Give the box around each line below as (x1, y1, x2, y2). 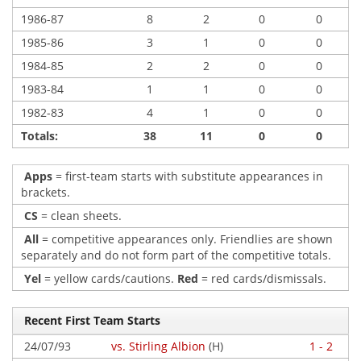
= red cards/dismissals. (198, 271, 326, 286)
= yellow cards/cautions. (41, 271, 177, 286)
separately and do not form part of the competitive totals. (21, 247, 331, 263)
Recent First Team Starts (21, 313, 160, 328)
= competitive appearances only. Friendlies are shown (39, 231, 333, 247)
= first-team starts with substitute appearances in (52, 168, 323, 184)
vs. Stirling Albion (111, 338, 205, 354)
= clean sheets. (38, 208, 122, 223)
